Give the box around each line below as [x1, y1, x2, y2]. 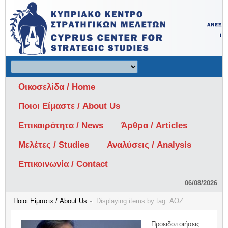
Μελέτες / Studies [18, 140, 89, 150]
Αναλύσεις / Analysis [107, 140, 191, 150]
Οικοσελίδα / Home [18, 82, 95, 92]
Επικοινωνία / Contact [18, 159, 108, 169]
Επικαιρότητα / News [18, 121, 103, 130]
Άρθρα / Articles [121, 121, 187, 130]
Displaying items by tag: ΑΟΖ [96, 197, 183, 205]
